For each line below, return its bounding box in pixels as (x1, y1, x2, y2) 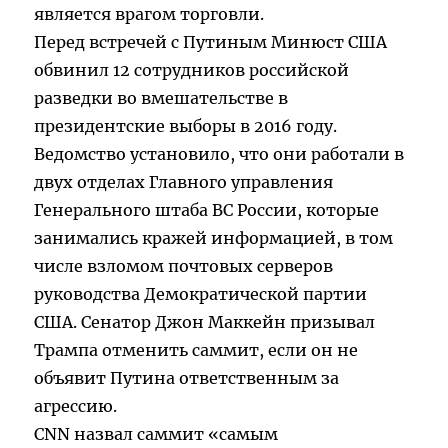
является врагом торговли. (34, 4, 265, 25)
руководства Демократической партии (34, 284, 368, 305)
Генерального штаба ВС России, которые (34, 200, 380, 221)
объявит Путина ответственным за (34, 368, 340, 389)
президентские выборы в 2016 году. (34, 116, 338, 137)
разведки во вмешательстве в (34, 88, 289, 109)
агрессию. (34, 396, 118, 417)
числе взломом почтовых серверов (34, 256, 334, 277)
